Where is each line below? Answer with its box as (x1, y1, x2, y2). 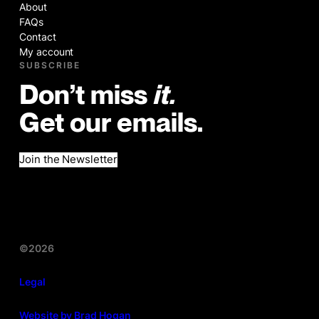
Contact (19, 30, 56, 43)
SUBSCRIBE (19, 59, 80, 70)
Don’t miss (19, 81, 152, 110)
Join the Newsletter (19, 152, 118, 166)
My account (19, 45, 74, 58)
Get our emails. (19, 109, 203, 138)
